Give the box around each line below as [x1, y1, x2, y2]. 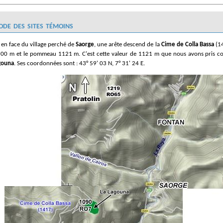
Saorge [76, 41, 95, 48]
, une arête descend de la [94, 41, 161, 48]
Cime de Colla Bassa [161, 41, 214, 48]
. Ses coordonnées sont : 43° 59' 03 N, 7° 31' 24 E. [14, 60, 145, 67]
